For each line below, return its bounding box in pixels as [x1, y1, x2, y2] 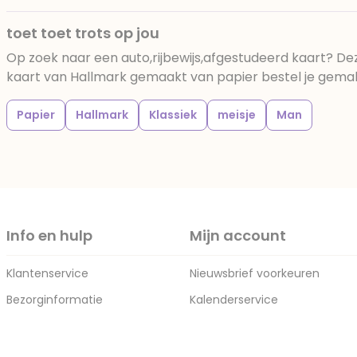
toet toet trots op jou [6, 23, 159, 43]
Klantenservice [6, 265, 88, 281]
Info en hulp [6, 226, 92, 245]
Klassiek [149, 107, 197, 123]
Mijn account [190, 226, 286, 245]
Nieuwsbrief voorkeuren [190, 265, 320, 281]
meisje [218, 107, 256, 123]
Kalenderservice [190, 292, 278, 308]
